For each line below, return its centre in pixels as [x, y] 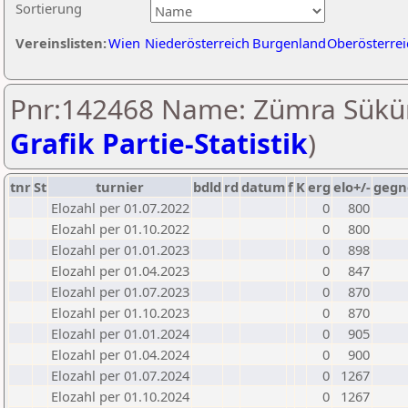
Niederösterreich [197, 43]
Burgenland [289, 43]
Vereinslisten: [61, 43]
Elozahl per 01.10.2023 [120, 312]
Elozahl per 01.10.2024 [120, 396]
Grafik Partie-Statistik [159, 143]
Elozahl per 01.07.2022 [120, 208]
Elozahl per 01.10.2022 [120, 229]
